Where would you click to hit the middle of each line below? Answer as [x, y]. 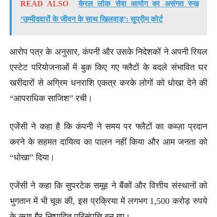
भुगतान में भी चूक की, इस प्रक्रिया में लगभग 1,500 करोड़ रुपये [108, 201]
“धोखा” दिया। [32, 157]
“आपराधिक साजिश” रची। [51, 98]
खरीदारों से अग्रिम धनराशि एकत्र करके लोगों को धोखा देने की [108, 83]
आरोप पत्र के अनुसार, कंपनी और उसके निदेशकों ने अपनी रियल [108, 52]
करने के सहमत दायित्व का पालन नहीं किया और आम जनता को [108, 142]
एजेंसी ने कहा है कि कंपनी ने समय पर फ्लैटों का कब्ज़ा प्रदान [108, 126]
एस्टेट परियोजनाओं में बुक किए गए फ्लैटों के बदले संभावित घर [108, 67]
